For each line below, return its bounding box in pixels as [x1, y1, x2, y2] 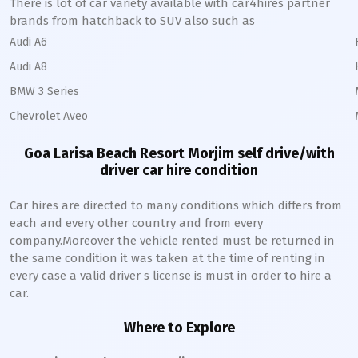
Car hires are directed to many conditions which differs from [10, 198, 342, 213]
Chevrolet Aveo [10, 109, 88, 123]
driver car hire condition [100, 161, 258, 179]
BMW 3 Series [10, 85, 79, 98]
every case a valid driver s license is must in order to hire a [10, 268, 332, 283]
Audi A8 [10, 60, 47, 74]
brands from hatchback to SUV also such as [10, 14, 255, 28]
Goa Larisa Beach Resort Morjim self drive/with [23, 145, 335, 162]
